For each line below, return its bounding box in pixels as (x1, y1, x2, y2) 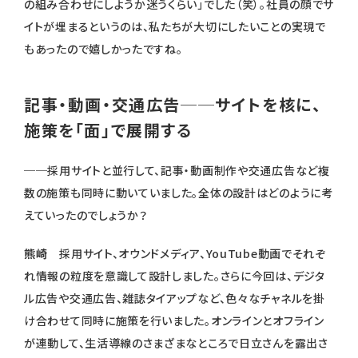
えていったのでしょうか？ (24, 207, 148, 224)
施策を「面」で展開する (24, 118, 193, 142)
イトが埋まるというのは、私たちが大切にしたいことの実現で (24, 18, 326, 35)
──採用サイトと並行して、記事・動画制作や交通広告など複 (24, 162, 330, 179)
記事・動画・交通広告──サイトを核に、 (24, 93, 322, 117)
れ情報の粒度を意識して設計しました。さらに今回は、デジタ (24, 268, 325, 284)
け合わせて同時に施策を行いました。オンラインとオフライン (24, 312, 324, 329)
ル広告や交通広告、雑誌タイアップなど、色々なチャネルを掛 (24, 290, 325, 307)
